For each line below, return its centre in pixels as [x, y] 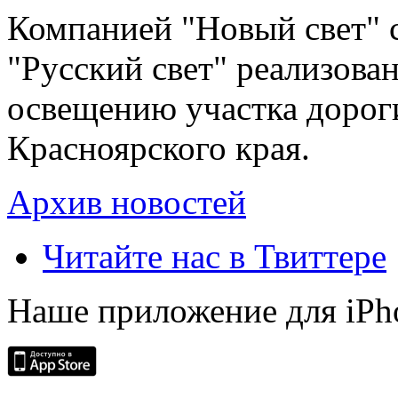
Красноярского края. [159, 147]
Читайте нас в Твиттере [215, 256]
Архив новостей [127, 202]
